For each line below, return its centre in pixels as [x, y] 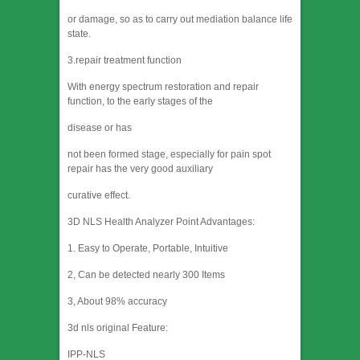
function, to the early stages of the [140, 102]
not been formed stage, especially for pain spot [169, 155]
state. [79, 34]
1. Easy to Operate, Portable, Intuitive [148, 249]
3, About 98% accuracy [117, 302]
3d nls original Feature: [118, 328]
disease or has [100, 128]
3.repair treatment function [125, 61]
